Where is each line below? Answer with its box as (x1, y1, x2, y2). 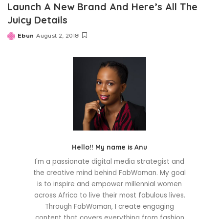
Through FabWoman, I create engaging (45, 201, 174, 211)
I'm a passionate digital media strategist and (35, 156, 184, 166)
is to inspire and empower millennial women (37, 179, 182, 189)
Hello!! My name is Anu (72, 142, 147, 151)
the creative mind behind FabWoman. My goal (33, 168, 186, 177)
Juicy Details (7, 13, 67, 26)
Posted (7, 36, 30, 43)
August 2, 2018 (36, 32, 79, 39)
